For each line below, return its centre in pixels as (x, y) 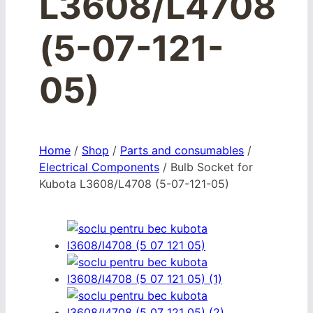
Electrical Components (99, 167)
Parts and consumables (182, 150)
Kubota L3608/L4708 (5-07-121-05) (134, 183)
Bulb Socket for (212, 167)
